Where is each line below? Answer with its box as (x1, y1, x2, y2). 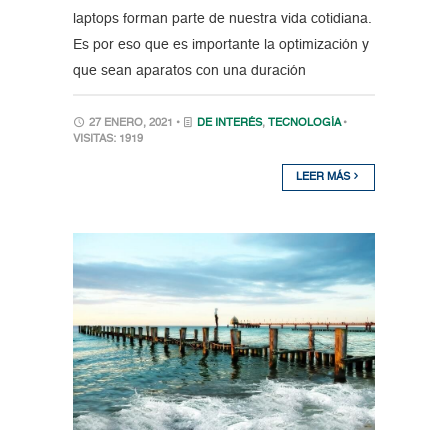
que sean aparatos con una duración (72, 64, 306, 79)
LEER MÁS (296, 172, 354, 184)
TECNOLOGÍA (267, 118, 340, 130)
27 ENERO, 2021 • (85, 118, 183, 130)
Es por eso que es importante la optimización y (72, 38, 369, 53)
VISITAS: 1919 (72, 134, 143, 146)
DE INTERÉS (196, 118, 262, 130)
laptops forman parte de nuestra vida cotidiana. (72, 12, 372, 27)
